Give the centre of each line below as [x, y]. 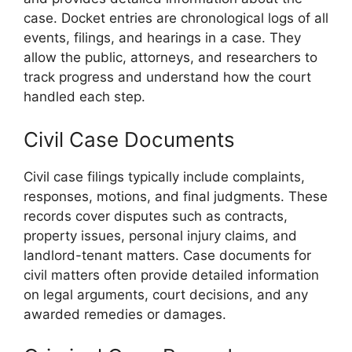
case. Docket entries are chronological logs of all [176, 18]
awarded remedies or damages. [125, 314]
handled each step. [84, 97]
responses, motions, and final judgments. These [176, 196]
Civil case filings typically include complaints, [164, 176]
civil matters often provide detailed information [171, 275]
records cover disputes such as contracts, [156, 216]
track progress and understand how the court [167, 77]
